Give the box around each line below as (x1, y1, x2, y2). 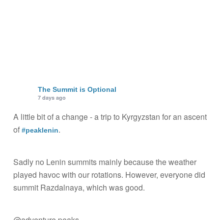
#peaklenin (21, 126, 58, 134)
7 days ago (37, 94, 66, 101)
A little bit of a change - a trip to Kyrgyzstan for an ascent (13, 111, 207, 122)
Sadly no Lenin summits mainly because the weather (13, 156, 196, 167)
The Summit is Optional (37, 85, 116, 93)
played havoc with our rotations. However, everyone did (13, 169, 205, 180)
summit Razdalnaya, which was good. (13, 182, 145, 193)
